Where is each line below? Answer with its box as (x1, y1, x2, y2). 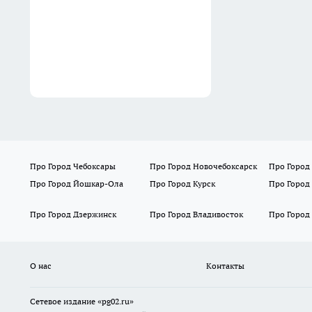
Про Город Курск (149, 178, 215, 189)
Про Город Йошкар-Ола (30, 178, 123, 189)
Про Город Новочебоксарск (149, 161, 257, 172)
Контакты (205, 260, 244, 272)
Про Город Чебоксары (30, 161, 116, 172)
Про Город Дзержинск (30, 209, 116, 220)
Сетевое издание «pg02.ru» (30, 296, 134, 307)
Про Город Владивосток (149, 209, 243, 220)
